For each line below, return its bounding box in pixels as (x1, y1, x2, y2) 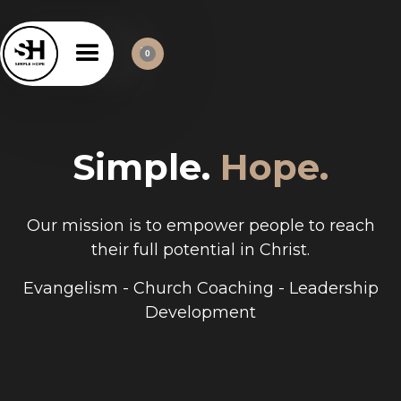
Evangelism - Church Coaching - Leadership (22, 278, 379, 298)
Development (145, 303, 256, 322)
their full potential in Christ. (91, 240, 310, 260)
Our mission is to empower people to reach (26, 216, 375, 235)
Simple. (73, 145, 220, 189)
